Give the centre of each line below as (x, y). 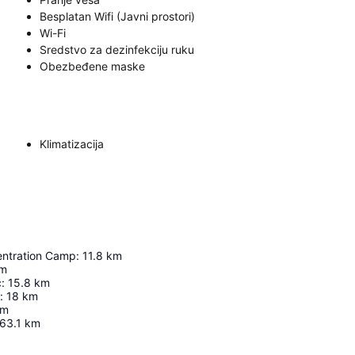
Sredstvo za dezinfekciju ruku (117, 50)
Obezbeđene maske (92, 66)
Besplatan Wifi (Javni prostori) (117, 16)
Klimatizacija (72, 144)
